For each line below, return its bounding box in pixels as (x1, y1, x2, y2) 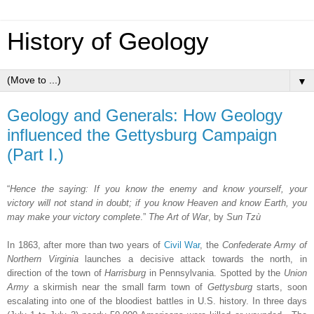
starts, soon (252, 281, 308, 292)
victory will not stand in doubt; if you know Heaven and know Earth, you (7, 197, 307, 208)
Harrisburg (104, 267, 149, 278)
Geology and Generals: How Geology (7, 106, 282, 125)
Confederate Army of (221, 239, 308, 250)
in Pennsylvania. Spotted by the (149, 267, 285, 278)
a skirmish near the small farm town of (29, 281, 207, 292)
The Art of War (149, 211, 208, 222)
